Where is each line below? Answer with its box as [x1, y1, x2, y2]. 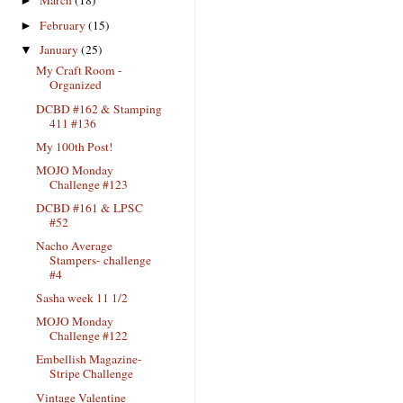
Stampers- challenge [49, 252, 151, 268]
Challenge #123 [49, 175, 128, 193]
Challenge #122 [49, 327, 128, 345]
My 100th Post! [35, 138, 113, 155]
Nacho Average [35, 237, 112, 254]
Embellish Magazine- [35, 351, 142, 368]
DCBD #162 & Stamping [35, 100, 162, 117]
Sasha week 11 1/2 [35, 290, 128, 307]
